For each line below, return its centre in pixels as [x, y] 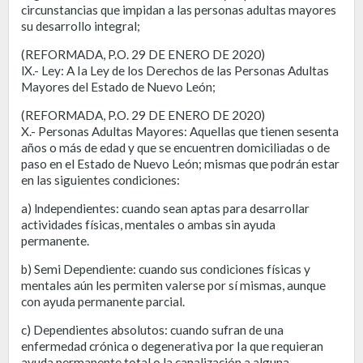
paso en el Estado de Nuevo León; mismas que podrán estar [180, 163]
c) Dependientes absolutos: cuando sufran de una [152, 329]
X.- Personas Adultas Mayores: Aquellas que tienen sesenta [180, 131]
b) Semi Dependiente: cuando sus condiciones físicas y [166, 269]
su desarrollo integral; [81, 26]
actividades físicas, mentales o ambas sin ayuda [148, 224]
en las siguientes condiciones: [100, 179]
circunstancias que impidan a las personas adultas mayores [179, 9]
